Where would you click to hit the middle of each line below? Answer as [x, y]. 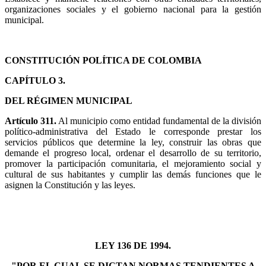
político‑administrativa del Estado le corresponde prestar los [133, 131]
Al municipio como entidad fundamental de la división [159, 121]
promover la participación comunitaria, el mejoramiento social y [133, 163]
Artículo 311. [31, 121]
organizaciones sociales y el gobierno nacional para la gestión [133, 9]
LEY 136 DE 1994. [133, 245]
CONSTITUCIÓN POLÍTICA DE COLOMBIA [103, 60]
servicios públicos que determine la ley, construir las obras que [133, 142]
